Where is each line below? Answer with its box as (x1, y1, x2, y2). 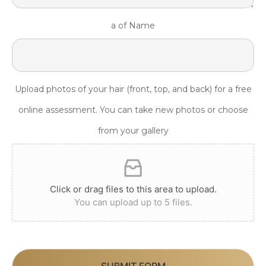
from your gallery (97, 125, 169, 136)
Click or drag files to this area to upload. (49, 183, 217, 195)
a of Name (111, 20, 155, 31)
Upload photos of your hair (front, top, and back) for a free (14, 83, 252, 94)
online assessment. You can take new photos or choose (18, 104, 248, 115)
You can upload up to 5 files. (74, 196, 192, 208)
